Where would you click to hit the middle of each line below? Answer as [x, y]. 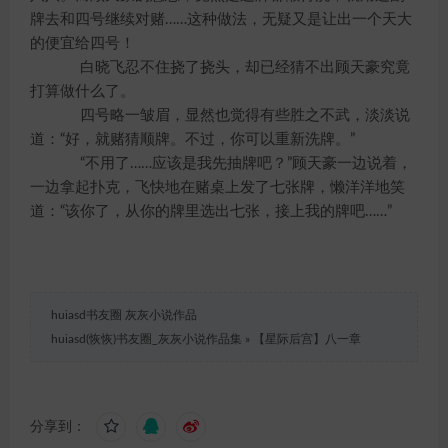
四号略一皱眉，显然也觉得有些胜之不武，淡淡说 [230, 115]
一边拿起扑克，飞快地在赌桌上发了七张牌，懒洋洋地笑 [217, 187]
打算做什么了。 [82, 91]
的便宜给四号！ [82, 43]
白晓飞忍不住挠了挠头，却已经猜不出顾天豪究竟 [230, 67]
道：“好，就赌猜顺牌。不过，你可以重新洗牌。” [192, 139]
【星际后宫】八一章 [307, 339]
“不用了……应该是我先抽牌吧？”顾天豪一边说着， [231, 163]
